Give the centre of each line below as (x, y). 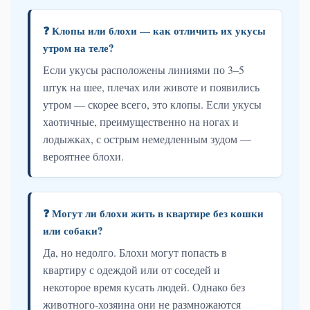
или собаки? (73, 230)
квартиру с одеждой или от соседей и (131, 269)
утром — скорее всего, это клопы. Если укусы (152, 104)
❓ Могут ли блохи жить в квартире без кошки (153, 213)
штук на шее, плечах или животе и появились (151, 86)
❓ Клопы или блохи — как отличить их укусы (154, 30)
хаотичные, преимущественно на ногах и (141, 121)
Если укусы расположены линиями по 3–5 (144, 69)
